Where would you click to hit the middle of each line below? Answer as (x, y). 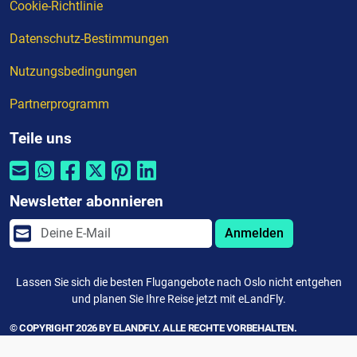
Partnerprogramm (59, 104)
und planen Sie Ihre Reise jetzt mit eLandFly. (178, 298)
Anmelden (254, 233)
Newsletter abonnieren (86, 201)
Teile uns (41, 138)
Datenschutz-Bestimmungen (89, 38)
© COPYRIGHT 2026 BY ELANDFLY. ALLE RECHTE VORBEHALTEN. (153, 328)
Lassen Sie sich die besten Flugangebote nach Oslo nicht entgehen (178, 282)
